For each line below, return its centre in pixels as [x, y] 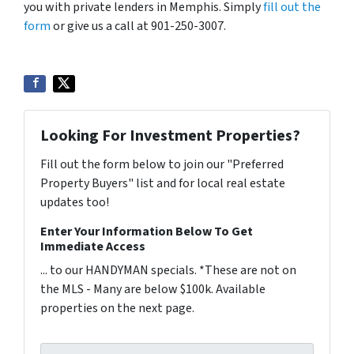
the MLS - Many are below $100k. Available [153, 289]
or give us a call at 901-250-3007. [138, 26]
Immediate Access [93, 246]
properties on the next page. [117, 308]
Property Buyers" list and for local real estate [163, 183]
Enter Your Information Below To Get [147, 231]
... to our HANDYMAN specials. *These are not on [168, 270]
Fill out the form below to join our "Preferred [162, 164]
